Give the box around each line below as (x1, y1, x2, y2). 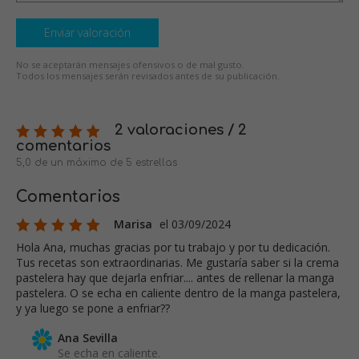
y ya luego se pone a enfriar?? (16, 300, 170, 316)
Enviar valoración (44, 24, 131, 40)
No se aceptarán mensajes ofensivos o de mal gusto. (16, 58, 244, 71)
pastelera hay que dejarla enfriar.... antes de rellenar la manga (16, 269, 334, 285)
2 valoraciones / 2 (111, 121, 247, 138)
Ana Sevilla (58, 329, 118, 345)
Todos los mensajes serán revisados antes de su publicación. (16, 69, 280, 82)
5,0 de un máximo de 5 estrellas (16, 156, 177, 168)
